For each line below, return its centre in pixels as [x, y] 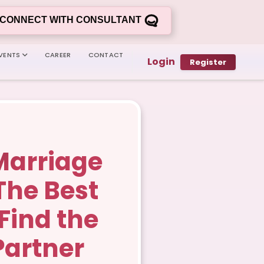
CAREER [58, 55]
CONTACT [106, 55]
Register [208, 62]
